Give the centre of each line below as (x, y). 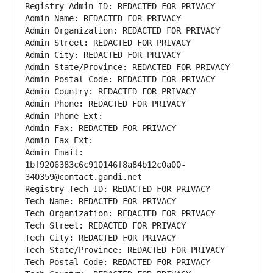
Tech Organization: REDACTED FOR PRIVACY (120, 214)
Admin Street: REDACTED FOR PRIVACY (108, 43)
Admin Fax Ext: (59, 140)
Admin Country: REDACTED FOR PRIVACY (110, 92)
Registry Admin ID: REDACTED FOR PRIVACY (120, 6)
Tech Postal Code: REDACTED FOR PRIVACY (118, 262)
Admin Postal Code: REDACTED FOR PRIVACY (120, 80)
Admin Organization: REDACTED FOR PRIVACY (122, 31)
